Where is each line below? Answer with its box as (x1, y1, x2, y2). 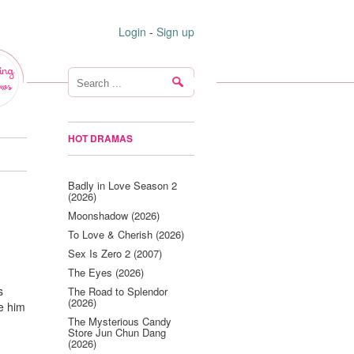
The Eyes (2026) (68, 265, 144, 280)
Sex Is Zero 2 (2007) (68, 246, 162, 261)
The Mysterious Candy (68, 314, 171, 329)
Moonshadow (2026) (68, 208, 160, 223)
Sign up (156, 24, 194, 40)
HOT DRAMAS (68, 131, 133, 145)
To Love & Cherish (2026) (68, 227, 184, 242)
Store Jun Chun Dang (68, 325, 166, 340)
